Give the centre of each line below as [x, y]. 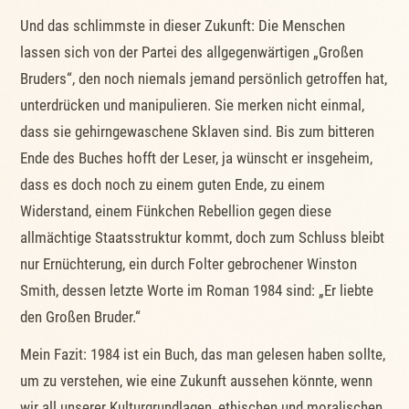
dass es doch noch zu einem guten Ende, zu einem [173, 185]
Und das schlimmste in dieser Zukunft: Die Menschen [183, 26]
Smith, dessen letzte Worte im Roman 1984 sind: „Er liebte [197, 291]
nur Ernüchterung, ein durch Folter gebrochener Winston [189, 264]
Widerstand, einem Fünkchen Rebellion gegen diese [176, 211]
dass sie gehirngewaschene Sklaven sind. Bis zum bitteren [198, 132]
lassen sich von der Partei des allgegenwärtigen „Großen [192, 52]
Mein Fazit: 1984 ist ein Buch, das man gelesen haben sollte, [203, 355]
